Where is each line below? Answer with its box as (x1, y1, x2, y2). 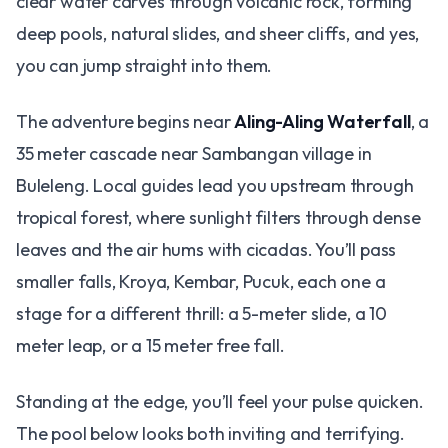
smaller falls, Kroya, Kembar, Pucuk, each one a (16, 270, 386, 293)
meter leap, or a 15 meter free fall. (16, 334, 285, 357)
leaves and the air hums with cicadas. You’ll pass (16, 238, 397, 261)
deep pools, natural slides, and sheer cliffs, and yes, (16, 22, 420, 45)
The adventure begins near (16, 110, 235, 133)
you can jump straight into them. (16, 54, 273, 77)
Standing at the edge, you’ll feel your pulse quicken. (16, 390, 424, 413)
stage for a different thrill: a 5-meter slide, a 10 (16, 302, 387, 325)
